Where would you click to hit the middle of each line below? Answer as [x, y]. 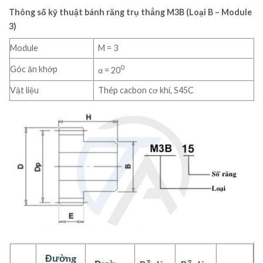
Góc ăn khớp [34, 69]
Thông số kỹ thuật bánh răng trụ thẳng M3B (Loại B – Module [130, 12]
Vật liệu [24, 90]
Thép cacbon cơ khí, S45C [146, 90]
